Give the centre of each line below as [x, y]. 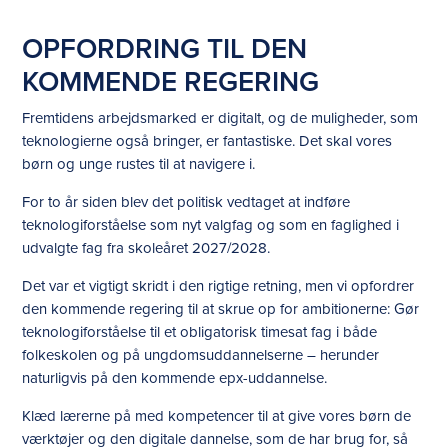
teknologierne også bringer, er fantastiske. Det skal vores [207, 141]
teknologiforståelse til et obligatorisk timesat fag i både [200, 332]
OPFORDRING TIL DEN [165, 48]
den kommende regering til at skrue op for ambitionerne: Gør [221, 309]
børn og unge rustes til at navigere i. [139, 164]
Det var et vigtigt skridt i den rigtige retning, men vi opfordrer [218, 286]
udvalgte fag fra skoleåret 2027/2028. [146, 248]
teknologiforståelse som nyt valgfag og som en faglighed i [211, 225]
